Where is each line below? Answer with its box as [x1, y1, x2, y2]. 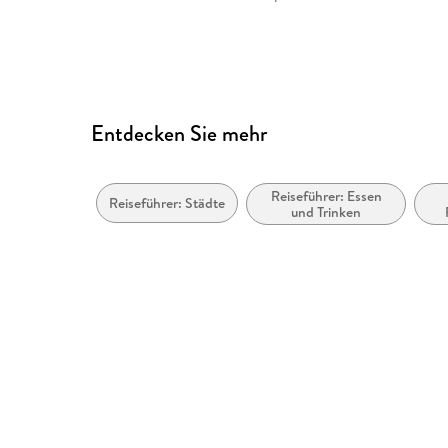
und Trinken [291, 202, 362, 223]
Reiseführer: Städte [109, 193, 226, 214]
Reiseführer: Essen [270, 186, 382, 207]
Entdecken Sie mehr [91, 118, 268, 150]
